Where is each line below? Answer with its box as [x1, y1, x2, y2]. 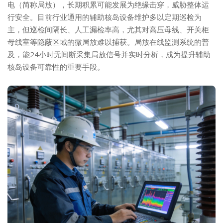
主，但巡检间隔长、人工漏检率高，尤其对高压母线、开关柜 [7, 24, 209, 34]
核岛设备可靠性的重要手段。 [7, 62, 105, 72]
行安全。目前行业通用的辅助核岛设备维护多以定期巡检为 [7, 12, 202, 22]
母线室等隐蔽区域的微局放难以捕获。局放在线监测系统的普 [7, 37, 209, 47]
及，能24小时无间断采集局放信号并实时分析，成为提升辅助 [7, 49, 211, 59]
